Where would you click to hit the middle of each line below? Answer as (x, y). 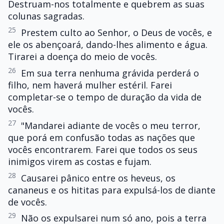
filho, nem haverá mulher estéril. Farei (90, 85)
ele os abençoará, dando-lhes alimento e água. (108, 45)
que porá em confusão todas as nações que (101, 137)
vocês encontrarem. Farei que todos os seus (103, 149)
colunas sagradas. (46, 16)
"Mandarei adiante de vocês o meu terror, (111, 125)
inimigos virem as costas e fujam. (80, 161)
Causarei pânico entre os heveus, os (98, 178)
